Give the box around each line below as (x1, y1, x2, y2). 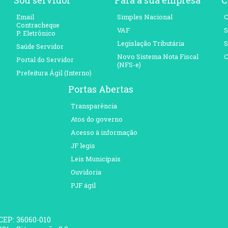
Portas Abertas (68, 82, 133, 95)
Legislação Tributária (117, 39, 184, 47)
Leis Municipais (70, 154, 121, 163)
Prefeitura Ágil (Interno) (16, 68, 92, 77)
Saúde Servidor (16, 42, 64, 50)
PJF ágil (70, 181, 96, 189)
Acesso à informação (70, 128, 137, 136)
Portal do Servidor (16, 55, 74, 64)
